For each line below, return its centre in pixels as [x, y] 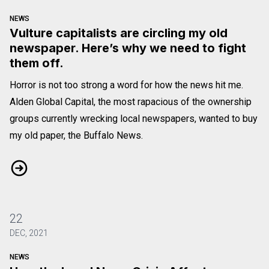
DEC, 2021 [29, 233]
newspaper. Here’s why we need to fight [128, 48]
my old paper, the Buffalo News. [76, 135]
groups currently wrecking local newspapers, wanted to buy [134, 118]
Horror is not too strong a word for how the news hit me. [126, 85]
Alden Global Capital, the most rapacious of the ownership [131, 101]
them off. [37, 63]
